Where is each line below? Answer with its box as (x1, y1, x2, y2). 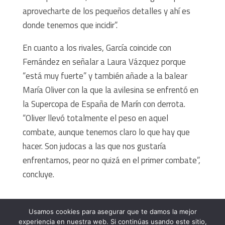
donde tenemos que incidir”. (22, 18, 118, 32)
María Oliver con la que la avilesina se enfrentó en (22, 83, 198, 96)
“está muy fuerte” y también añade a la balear (22, 69, 187, 82)
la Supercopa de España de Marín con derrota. (22, 97, 185, 110)
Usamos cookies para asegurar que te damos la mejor (28, 207, 197, 215)
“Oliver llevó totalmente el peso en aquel (22, 111, 168, 125)
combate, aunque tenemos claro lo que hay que (22, 125, 190, 139)
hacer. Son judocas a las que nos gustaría (22, 139, 166, 153)
